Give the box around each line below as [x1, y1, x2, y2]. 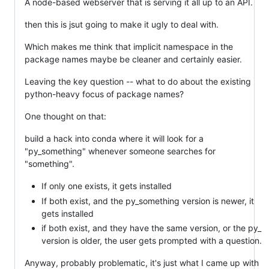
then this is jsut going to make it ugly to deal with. [25, 19, 219, 30]
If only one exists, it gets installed [41, 181, 172, 192]
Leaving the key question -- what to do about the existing [25, 76, 251, 87]
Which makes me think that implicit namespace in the [25, 41, 233, 52]
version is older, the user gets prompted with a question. [41, 235, 262, 246]
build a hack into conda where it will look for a [25, 133, 204, 144]
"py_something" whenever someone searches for [25, 146, 216, 157]
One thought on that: [25, 111, 106, 122]
